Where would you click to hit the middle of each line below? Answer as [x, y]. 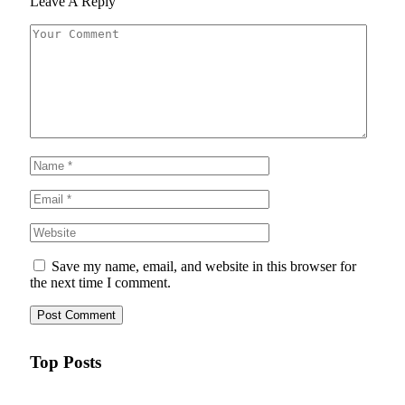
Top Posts [66, 363]
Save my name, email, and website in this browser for [204, 266]
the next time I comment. [100, 282]
